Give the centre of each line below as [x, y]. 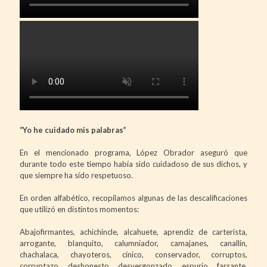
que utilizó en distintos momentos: [79, 209]
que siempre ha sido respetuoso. [76, 175]
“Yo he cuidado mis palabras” [73, 130]
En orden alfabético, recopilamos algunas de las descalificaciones [133, 198]
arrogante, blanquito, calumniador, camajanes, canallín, [133, 243]
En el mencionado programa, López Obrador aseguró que [133, 152]
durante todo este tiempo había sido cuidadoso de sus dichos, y [133, 164]
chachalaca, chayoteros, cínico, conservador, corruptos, [133, 254]
